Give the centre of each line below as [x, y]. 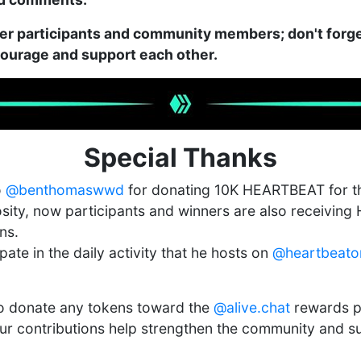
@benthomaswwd [65, 190]
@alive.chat [252, 307]
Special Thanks [180, 158]
